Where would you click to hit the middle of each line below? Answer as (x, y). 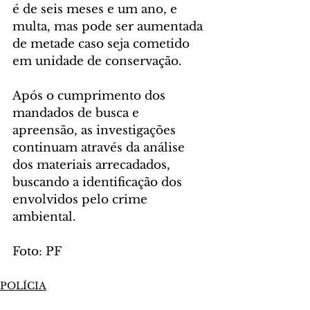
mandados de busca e (77, 113)
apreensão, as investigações (96, 131)
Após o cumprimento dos (91, 96)
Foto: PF (37, 252)
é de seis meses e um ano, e (97, 10)
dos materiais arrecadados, (93, 165)
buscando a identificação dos (99, 183)
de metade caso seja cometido (103, 44)
